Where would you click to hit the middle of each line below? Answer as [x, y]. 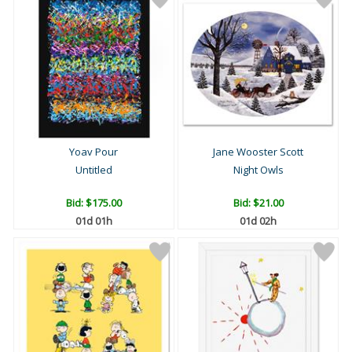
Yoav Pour [94, 152]
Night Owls [258, 170]
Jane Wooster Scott [258, 152]
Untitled [93, 170]
